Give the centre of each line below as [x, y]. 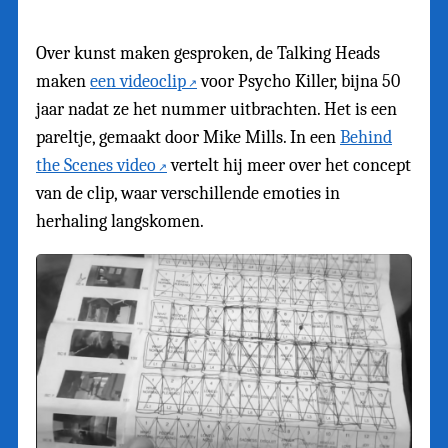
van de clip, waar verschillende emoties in [188, 193]
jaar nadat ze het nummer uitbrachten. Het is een [216, 109]
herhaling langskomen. [120, 221]
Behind [366, 137]
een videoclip [138, 81]
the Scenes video [96, 165]
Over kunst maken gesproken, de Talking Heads [208, 53]
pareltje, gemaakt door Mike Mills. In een [188, 137]
